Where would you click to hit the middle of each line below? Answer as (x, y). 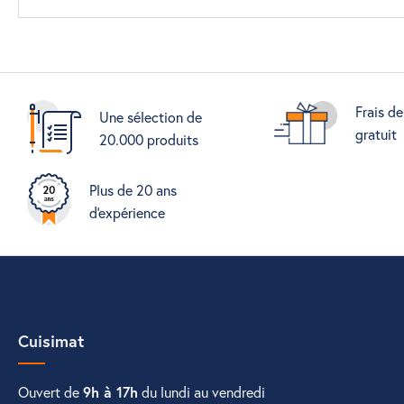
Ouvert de (50, 392)
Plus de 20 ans (133, 189)
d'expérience (127, 212)
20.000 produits (149, 139)
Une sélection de (151, 116)
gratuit (376, 134)
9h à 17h (110, 392)
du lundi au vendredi (202, 392)
